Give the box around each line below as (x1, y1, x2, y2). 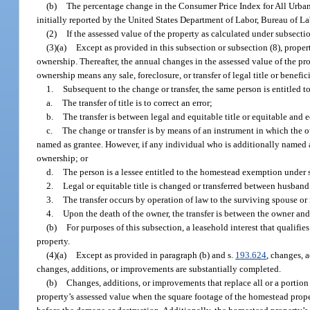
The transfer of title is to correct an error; (62, 97, 213, 108)
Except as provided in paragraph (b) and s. (76, 249, 236, 260)
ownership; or (37, 152, 89, 163)
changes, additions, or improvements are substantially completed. (37, 263, 282, 274)
